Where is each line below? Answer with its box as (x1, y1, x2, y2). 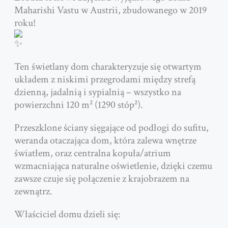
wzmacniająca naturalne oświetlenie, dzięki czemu (14, 159, 212, 173)
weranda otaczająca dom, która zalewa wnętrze (14, 134, 196, 148)
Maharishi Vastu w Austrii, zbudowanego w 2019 (14, 4, 207, 17)
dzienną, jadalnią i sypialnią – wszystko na (14, 85, 181, 99)
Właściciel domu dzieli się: (14, 208, 121, 221)
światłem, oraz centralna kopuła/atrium (14, 147, 171, 160)
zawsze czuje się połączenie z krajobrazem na (14, 172, 189, 186)
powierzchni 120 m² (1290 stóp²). (14, 98, 143, 112)
